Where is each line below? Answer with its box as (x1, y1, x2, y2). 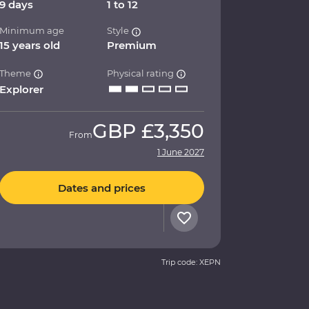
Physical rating (107, 68, 177, 79)
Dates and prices (58, 181, 146, 195)
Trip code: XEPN (161, 257, 221, 268)
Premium (107, 39, 157, 52)
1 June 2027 (157, 147, 204, 158)
